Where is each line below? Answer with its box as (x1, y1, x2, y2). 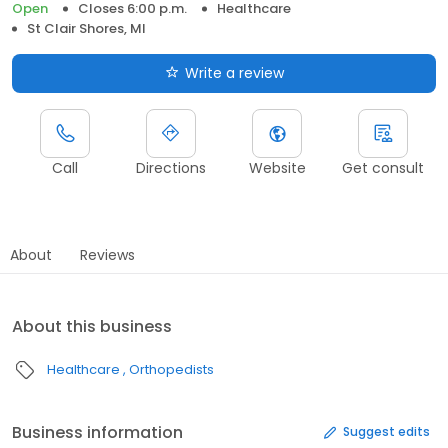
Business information (12, 420, 183, 444)
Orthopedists (129, 359, 214, 379)
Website (248, 157, 306, 178)
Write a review (184, 62, 284, 83)
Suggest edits (343, 423, 430, 441)
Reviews (80, 244, 135, 265)
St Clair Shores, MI (27, 18, 146, 38)
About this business (12, 314, 172, 338)
